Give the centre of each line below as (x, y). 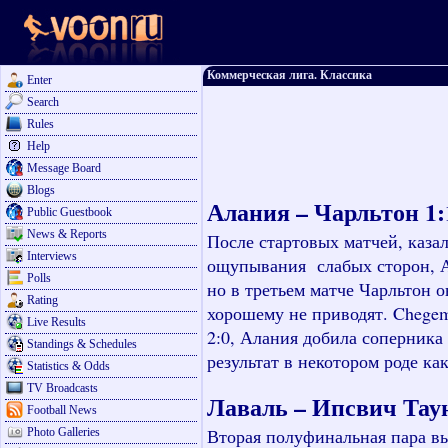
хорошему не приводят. (300, 313)
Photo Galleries (63, 432)
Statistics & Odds (68, 366)
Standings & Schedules (82, 344)
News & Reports (67, 234)
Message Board (64, 168)
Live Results (56, 322)
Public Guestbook (69, 212)
